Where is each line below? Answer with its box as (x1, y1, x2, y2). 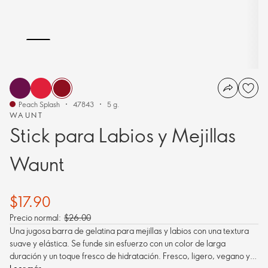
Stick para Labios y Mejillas (10, 122, 236, 147)
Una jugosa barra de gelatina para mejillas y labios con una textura (10, 225, 249, 236)
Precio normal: (10, 212, 61, 223)
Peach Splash (19, 99, 60, 109)
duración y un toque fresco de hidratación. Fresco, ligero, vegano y (10, 250, 250, 261)
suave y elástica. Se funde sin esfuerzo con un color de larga (10, 237, 226, 249)
